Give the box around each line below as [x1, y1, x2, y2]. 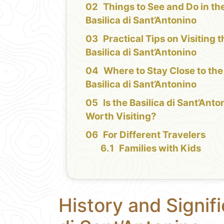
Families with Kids [119, 142, 201, 154]
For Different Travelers [103, 128, 206, 140]
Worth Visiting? [85, 110, 157, 122]
